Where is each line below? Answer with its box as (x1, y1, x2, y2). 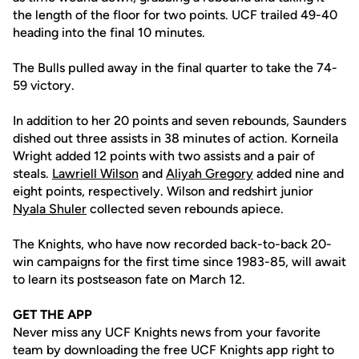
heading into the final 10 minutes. (13, 25, 205, 40)
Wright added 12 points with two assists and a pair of (13, 148, 315, 163)
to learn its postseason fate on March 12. (13, 272, 245, 287)
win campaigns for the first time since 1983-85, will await (13, 254, 346, 269)
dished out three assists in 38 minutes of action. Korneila (13, 131, 338, 146)
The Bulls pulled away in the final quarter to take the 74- (13, 60, 337, 75)
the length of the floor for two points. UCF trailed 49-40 (13, 7, 337, 22)
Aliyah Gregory (166, 166, 253, 181)
